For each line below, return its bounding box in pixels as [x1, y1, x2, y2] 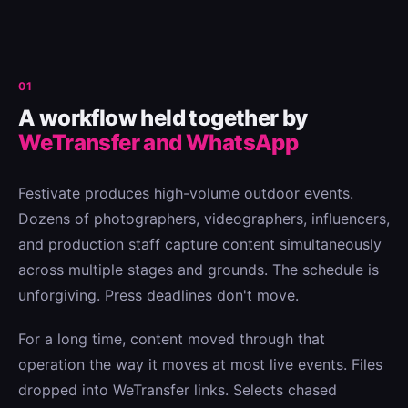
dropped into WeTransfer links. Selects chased [18, 381, 337, 399]
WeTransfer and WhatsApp [18, 129, 299, 156]
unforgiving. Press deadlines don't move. [18, 286, 299, 304]
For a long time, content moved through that [18, 330, 325, 348]
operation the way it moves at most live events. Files [18, 355, 382, 373]
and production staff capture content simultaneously [18, 235, 382, 253]
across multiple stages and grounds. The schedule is [18, 260, 379, 279]
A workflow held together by [18, 105, 308, 131]
